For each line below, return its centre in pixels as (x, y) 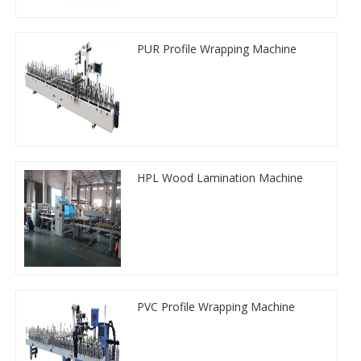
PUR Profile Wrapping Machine (217, 48)
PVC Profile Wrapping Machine (216, 306)
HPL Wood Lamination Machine (220, 177)
